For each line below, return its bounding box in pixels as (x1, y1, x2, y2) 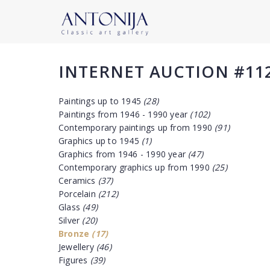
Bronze (58, 228, 92, 239)
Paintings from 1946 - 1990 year (58, 108, 190, 120)
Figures (58, 254, 90, 266)
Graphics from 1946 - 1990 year (58, 148, 189, 160)
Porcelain (58, 188, 98, 199)
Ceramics (58, 175, 98, 186)
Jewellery (58, 241, 96, 253)
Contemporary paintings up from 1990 (58, 122, 215, 133)
